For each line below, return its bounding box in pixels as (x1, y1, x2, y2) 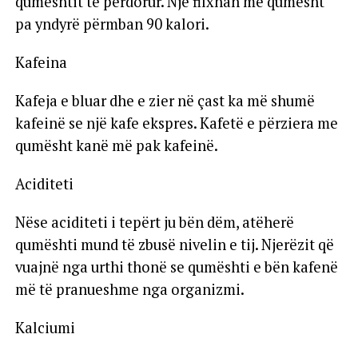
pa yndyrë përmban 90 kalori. (14, 14, 209, 34)
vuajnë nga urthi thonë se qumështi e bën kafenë (14, 257, 338, 276)
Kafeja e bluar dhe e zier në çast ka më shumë (14, 90, 315, 110)
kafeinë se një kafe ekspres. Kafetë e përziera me (14, 113, 338, 133)
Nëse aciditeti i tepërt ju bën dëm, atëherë (14, 212, 294, 232)
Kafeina (14, 52, 67, 72)
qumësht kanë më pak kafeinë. (14, 135, 218, 155)
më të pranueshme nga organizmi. (14, 279, 245, 299)
